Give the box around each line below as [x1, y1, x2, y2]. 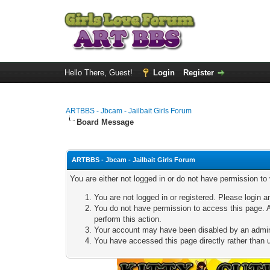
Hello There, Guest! [64, 68, 135, 77]
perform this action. [94, 215, 162, 224]
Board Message [77, 118, 134, 127]
